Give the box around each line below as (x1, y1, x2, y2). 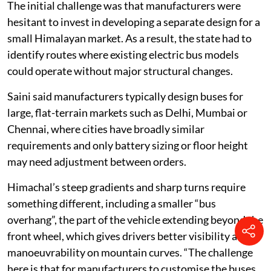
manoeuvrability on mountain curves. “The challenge (7, 245, 253, 259)
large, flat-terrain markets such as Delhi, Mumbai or (7, 105, 247, 119)
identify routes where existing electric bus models (7, 47, 239, 61)
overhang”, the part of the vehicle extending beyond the (7, 212, 263, 226)
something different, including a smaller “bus (7, 196, 216, 210)
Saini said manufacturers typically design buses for (7, 89, 243, 103)
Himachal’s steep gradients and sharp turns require (7, 180, 246, 194)
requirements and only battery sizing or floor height (7, 138, 248, 152)
